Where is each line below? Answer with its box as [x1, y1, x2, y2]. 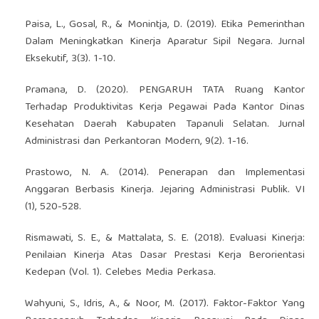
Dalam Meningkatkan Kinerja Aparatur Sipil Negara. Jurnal [24, 32, 305, 51]
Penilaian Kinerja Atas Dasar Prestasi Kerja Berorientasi [24, 246, 305, 265]
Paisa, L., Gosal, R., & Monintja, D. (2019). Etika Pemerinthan [24, 15, 305, 34]
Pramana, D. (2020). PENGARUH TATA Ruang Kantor [24, 80, 305, 100]
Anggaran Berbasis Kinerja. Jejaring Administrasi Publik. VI [24, 180, 305, 199]
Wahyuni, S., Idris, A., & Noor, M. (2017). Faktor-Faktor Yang [24, 294, 305, 313]
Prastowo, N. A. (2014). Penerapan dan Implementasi [24, 163, 305, 182]
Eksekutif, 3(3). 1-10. [24, 49, 115, 68]
